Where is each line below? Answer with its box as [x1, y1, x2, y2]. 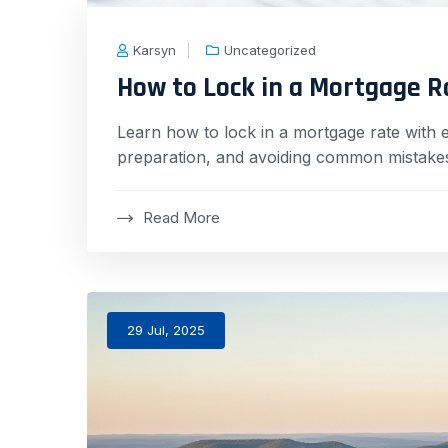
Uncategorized [224, 42, 316, 59]
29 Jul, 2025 [127, 322, 205, 339]
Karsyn [133, 42, 176, 59]
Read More [143, 208, 220, 228]
